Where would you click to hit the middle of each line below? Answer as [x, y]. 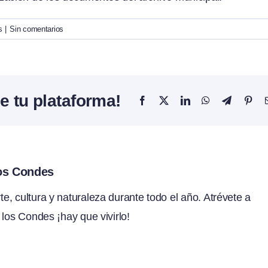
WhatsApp [229, 100]
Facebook [164, 100]
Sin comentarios [37, 29]
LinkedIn [206, 100]
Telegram [248, 100]
